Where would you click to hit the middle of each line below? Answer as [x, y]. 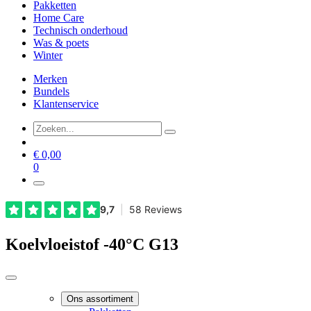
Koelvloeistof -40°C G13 [92, 245]
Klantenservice [66, 104]
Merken [50, 79]
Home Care [59, 18]
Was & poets [61, 43]
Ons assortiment [100, 299]
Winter [48, 56]
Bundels [51, 92]
